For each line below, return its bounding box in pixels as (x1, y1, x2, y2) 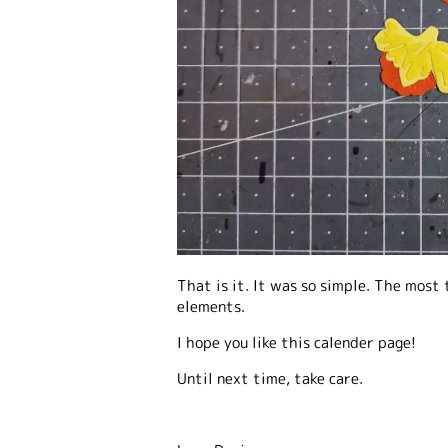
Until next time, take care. (177, 367, 363, 389)
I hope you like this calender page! (177, 331, 416, 353)
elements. (177, 295, 245, 317)
